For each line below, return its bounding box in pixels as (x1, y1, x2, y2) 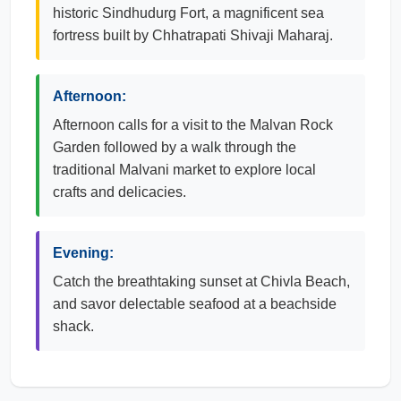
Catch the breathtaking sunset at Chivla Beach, (53, 274, 350, 289)
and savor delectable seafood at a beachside (53, 296, 337, 311)
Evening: (53, 245, 114, 260)
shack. (53, 319, 94, 334)
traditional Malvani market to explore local (53, 162, 316, 177)
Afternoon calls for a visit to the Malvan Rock (53, 117, 333, 132)
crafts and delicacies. (53, 184, 186, 200)
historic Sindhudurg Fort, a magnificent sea (53, 5, 324, 21)
